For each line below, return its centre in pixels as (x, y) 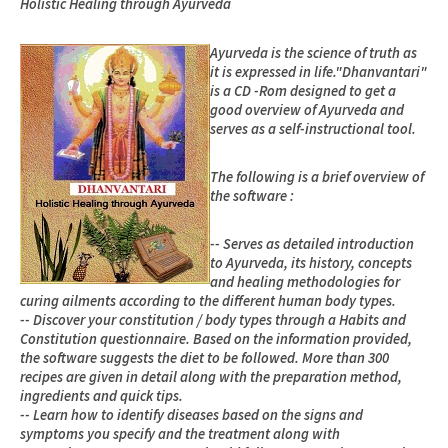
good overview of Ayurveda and (307, 109)
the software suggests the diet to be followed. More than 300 (204, 358)
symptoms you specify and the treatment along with (180, 434)
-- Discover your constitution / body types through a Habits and (213, 320)
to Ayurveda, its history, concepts (311, 263)
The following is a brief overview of (317, 177)
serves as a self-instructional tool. (313, 128)
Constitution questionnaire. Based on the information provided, (216, 339)
